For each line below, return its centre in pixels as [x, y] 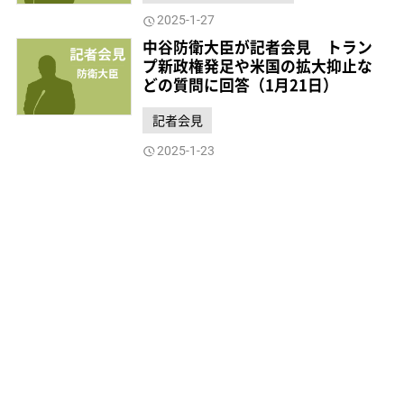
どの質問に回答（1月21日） [241, 84]
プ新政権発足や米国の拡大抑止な [258, 65]
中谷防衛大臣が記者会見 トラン [258, 46]
